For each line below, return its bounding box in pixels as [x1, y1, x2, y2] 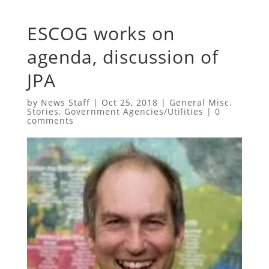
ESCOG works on [26, 20, 175, 46]
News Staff [40, 96, 90, 108]
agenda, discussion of [26, 44, 219, 69]
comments [26, 114, 74, 126]
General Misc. [169, 96, 232, 108]
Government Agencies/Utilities [64, 105, 204, 117]
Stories [26, 105, 59, 117]
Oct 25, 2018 [101, 96, 158, 108]
